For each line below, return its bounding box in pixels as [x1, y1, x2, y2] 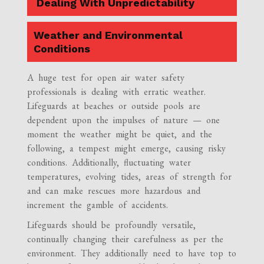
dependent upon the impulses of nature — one [27, 113, 220, 126]
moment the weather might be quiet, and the [27, 127, 213, 140]
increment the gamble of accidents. [27, 198, 169, 211]
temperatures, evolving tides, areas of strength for [27, 170, 232, 183]
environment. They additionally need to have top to [27, 246, 237, 259]
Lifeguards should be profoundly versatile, [27, 218, 196, 231]
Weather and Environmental [34, 28, 183, 41]
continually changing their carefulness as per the [27, 232, 224, 245]
